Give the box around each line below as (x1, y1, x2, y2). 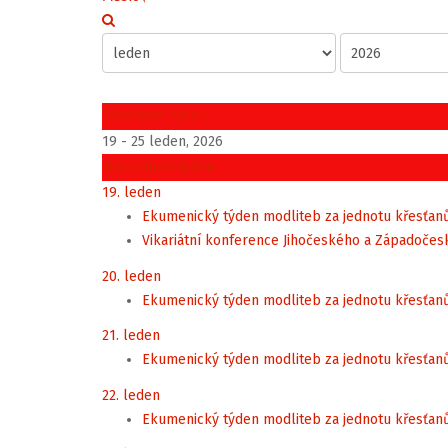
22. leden (102, 386, 160, 404)
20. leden (102, 267, 161, 285)
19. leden (102, 184, 161, 201)
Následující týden (103, 159, 214, 176)
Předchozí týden (103, 107, 207, 124)
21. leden (102, 327, 160, 344)
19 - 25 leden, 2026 (102, 133, 223, 150)
